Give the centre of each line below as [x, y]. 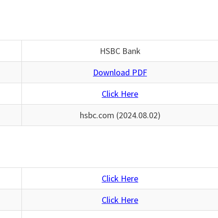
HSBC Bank [120, 51]
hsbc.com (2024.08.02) [120, 115]
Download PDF [120, 72]
